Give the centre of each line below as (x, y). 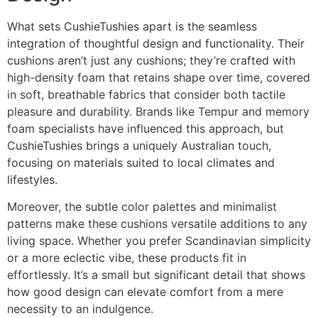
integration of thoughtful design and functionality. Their (156, 43)
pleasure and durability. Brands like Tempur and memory (158, 111)
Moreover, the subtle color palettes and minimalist (142, 207)
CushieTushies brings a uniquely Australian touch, (139, 145)
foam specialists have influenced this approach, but (146, 128)
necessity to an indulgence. (80, 309)
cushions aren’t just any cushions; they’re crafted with (151, 60)
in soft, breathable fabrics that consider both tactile (146, 94)
